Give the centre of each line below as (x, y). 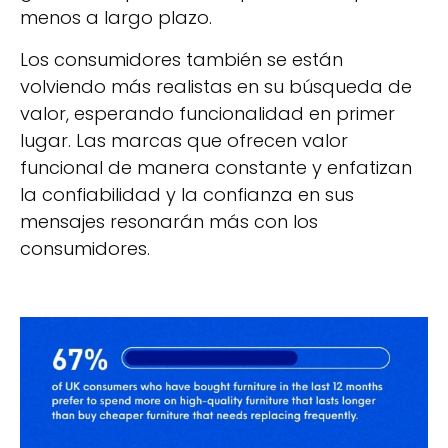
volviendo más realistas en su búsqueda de (216, 86)
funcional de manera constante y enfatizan (216, 167)
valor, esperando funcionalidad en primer (207, 113)
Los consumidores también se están (181, 59)
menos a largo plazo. (116, 18)
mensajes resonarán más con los (169, 221)
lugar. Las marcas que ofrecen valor (184, 140)
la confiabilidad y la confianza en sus (187, 194)
